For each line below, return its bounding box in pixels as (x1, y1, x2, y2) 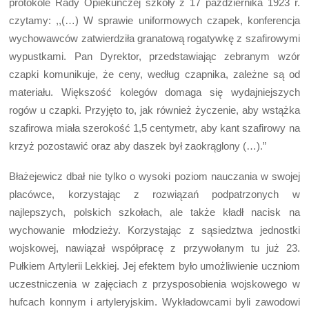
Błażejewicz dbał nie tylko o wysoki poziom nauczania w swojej (9, 170, 300, 182)
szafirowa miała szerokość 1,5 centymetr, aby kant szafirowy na (9, 121, 300, 134)
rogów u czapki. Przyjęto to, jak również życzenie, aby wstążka (9, 103, 300, 116)
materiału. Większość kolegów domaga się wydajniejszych (9, 86, 300, 98)
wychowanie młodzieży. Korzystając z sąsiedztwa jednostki (9, 223, 300, 236)
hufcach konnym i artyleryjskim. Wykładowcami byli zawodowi (9, 295, 300, 308)
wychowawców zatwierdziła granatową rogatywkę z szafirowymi (9, 32, 300, 44)
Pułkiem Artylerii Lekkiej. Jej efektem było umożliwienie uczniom (9, 259, 300, 272)
